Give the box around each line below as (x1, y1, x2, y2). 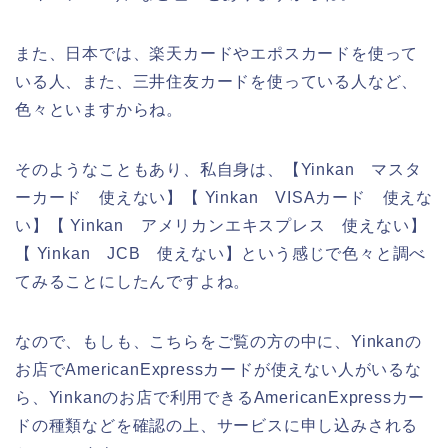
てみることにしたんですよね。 (15, 272, 251, 290)
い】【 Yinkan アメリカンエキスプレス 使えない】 (15, 216, 427, 234)
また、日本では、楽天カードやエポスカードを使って (15, 44, 419, 62)
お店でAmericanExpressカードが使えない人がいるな (15, 360, 422, 378)
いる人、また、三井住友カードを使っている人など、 (15, 72, 419, 90)
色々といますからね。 (15, 100, 183, 118)
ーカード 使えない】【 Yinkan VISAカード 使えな (15, 188, 433, 206)
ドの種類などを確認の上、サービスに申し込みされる (15, 416, 419, 434)
